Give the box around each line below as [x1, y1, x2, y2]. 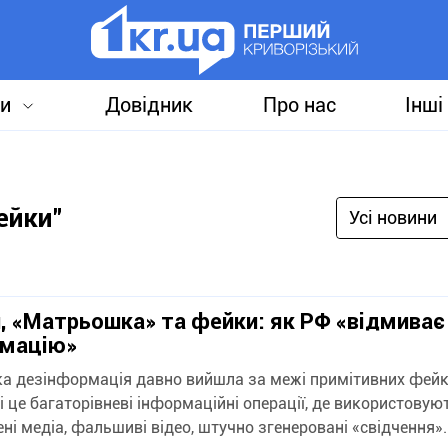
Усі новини [349, 207, 437, 228]
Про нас [262, 93, 336, 117]
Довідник [105, 93, 194, 117]
